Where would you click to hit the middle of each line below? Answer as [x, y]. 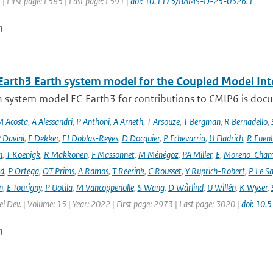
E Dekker [43, 138]
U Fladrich [226, 138]
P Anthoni [93, 122]
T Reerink [128, 171]
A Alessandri [52, 122]
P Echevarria [184, 138]
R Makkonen [66, 154]
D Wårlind [186, 187]
